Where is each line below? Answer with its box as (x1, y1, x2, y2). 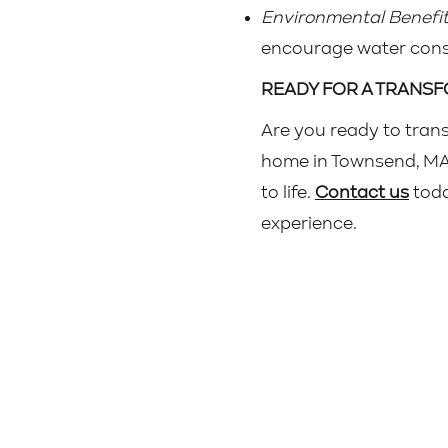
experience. (261, 215, 357, 233)
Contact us (315, 184, 409, 202)
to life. (261, 184, 315, 202)
